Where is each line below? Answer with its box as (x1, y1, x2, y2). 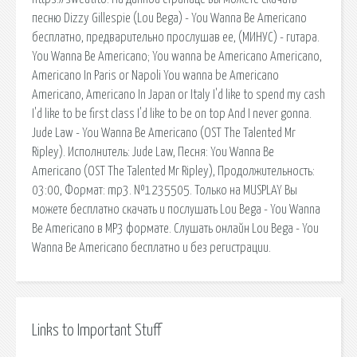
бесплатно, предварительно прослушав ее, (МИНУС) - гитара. (32, 30, 320, 44)
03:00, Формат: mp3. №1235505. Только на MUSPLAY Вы (32, 183, 297, 197)
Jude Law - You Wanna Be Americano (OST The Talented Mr (32, 126, 296, 139)
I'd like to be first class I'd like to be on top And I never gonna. (32, 107, 312, 120)
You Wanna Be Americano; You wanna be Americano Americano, (32, 49, 322, 63)
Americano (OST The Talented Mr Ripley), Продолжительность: (32, 164, 315, 178)
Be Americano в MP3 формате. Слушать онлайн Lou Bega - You (32, 222, 319, 235)
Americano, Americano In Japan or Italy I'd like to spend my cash (32, 88, 325, 101)
